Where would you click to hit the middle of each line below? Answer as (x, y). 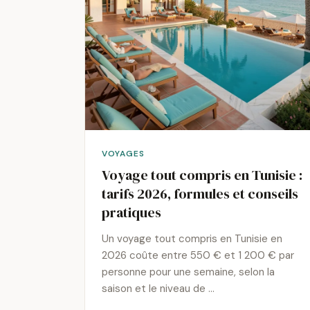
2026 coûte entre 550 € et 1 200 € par (198, 256)
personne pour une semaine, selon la (188, 272)
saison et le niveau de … (158, 289)
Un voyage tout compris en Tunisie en (192, 239)
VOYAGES (123, 154)
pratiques (131, 213)
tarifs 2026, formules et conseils (200, 194)
